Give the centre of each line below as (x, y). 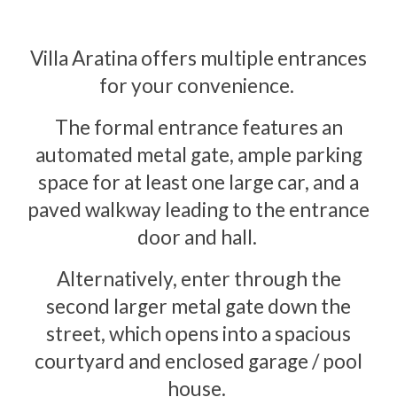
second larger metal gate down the (198, 306)
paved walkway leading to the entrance (198, 210)
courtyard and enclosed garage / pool (198, 361)
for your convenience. (198, 86)
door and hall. (198, 237)
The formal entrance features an (198, 127)
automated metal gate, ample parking (198, 155)
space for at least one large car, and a (198, 182)
